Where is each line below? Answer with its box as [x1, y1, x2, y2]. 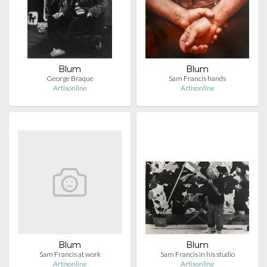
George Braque [46, 74, 94, 83]
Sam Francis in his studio [160, 250, 235, 259]
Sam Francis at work [39, 250, 101, 259]
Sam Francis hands [169, 74, 226, 83]
